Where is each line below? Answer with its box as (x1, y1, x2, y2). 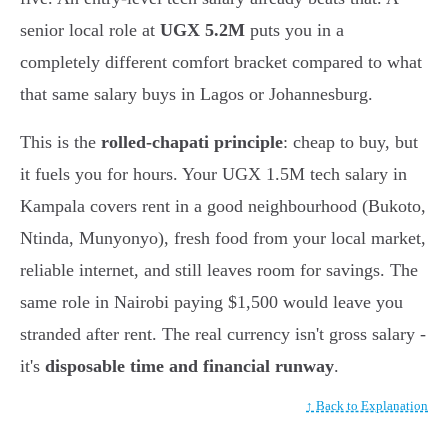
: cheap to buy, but (283, 132, 418, 153)
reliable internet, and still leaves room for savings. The (20, 260, 418, 281)
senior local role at (20, 20, 160, 41)
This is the (20, 132, 101, 153)
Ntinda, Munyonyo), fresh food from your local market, (20, 228, 426, 249)
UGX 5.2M (160, 20, 245, 41)
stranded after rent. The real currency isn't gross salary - (20, 324, 426, 345)
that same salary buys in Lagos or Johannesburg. (20, 84, 373, 105)
